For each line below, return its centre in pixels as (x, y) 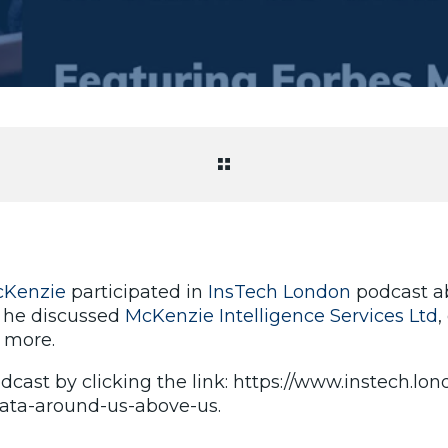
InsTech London (279, 292)
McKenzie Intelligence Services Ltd (281, 316)
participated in (136, 292)
